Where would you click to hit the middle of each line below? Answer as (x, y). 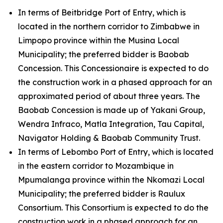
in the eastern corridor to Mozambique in (96, 166)
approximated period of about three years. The (109, 96)
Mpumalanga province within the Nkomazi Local (111, 180)
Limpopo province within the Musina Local (99, 40)
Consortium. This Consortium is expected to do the (113, 208)
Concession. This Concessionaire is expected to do (113, 68)
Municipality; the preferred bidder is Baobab (104, 54)
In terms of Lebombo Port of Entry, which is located (116, 152)
